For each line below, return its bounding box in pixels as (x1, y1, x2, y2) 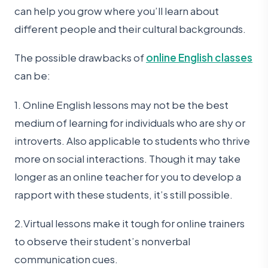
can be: (14, 69, 50, 83)
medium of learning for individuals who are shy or (14, 115, 245, 129)
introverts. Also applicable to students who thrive (14, 133, 250, 147)
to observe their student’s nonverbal (14, 234, 190, 248)
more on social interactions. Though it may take (14, 151, 240, 165)
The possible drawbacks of (14, 51, 146, 65)
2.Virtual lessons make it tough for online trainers (14, 216, 245, 230)
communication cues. (14, 252, 118, 266)
